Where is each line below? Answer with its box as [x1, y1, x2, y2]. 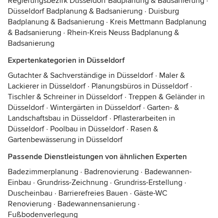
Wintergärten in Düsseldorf [50, 103, 141, 112]
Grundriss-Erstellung [114, 178, 182, 187]
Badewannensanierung [57, 199, 136, 209]
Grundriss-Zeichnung [37, 178, 108, 187]
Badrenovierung [84, 167, 139, 177]
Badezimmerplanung [8, 167, 78, 177]
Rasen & [130, 124, 158, 134]
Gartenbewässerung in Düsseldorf [8, 135, 123, 145]
